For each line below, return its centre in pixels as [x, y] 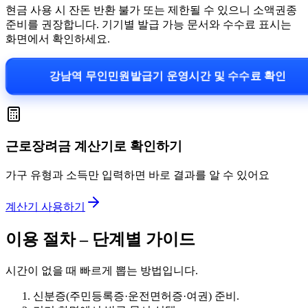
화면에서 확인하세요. [58, 38]
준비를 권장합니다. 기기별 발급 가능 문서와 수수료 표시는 [148, 24]
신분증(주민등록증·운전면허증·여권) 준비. [136, 296]
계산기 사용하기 [45, 206]
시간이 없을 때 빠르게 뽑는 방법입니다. [102, 270]
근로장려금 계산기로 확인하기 [94, 146]
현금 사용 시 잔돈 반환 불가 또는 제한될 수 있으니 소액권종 [151, 10]
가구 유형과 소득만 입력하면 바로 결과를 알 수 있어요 [137, 175]
